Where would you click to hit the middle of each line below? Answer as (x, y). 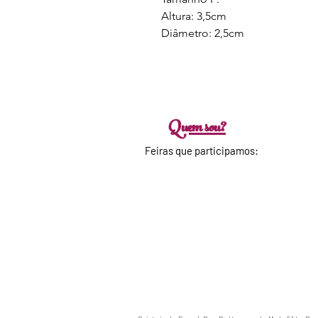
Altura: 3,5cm (195, 16)
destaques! (199, 193)
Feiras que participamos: (202, 150)
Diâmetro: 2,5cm (203, 33)
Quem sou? (197, 129)
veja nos (199, 182)
